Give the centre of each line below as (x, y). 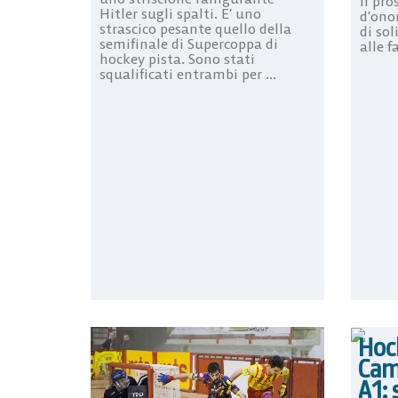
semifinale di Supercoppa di (189, 43)
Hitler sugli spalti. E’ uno (180, 13)
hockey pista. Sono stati (177, 58)
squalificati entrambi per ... (188, 73)
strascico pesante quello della (195, 28)
